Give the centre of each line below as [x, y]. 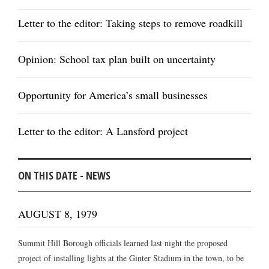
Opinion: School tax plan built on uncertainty [117, 59]
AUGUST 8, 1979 [58, 214]
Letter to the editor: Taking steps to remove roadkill [130, 23]
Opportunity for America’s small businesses [113, 95]
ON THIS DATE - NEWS [64, 176]
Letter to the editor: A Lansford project [103, 131]
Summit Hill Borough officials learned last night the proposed [123, 243]
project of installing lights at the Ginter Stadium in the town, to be [131, 258]
